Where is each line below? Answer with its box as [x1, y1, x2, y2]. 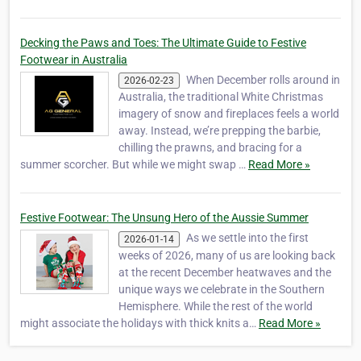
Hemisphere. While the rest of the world [118, 299, 313, 313]
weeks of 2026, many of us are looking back [118, 248, 335, 262]
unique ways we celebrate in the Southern [118, 282, 325, 296]
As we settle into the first [186, 231, 309, 245]
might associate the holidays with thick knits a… [20, 316, 259, 330]
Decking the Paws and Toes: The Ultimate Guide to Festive [20, 36, 306, 50]
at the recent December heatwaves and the [118, 265, 331, 279]
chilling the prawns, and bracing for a [118, 141, 302, 155]
